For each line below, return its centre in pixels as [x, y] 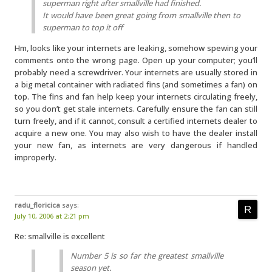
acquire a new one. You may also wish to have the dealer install [136, 133]
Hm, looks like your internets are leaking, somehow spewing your [136, 48]
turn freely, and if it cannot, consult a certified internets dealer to [136, 121]
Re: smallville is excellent [60, 236]
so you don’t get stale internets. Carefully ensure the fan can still [136, 109]
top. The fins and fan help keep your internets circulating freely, [136, 97]
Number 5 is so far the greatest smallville [147, 256]
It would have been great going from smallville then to [141, 15]
